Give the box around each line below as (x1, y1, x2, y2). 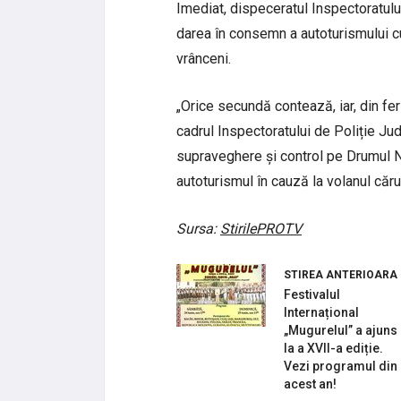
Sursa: (176, 220, 220, 238)
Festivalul (284, 287, 340, 303)
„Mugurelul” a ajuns (284, 323, 397, 338)
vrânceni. (176, 50, 231, 68)
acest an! (284, 377, 337, 392)
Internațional (284, 305, 359, 320)
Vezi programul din (284, 359, 397, 374)
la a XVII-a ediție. (284, 341, 383, 356)
